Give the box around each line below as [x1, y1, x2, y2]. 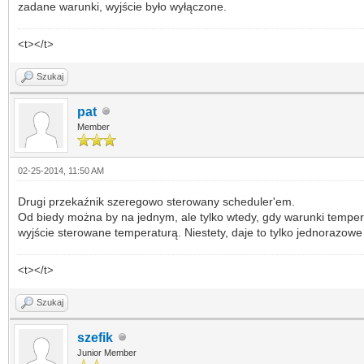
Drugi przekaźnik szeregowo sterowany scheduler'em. [18, 194, 295, 208]
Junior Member [77, 347, 136, 357]
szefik [77, 330, 113, 344]
